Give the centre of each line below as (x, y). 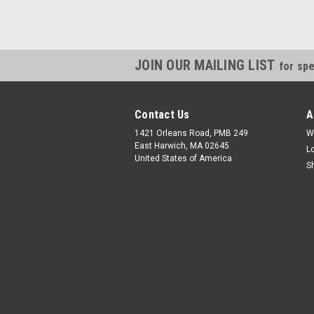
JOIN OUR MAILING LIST (207, 65)
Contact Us (162, 115)
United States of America (183, 158)
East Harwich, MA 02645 (182, 146)
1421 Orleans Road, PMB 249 (191, 133)
